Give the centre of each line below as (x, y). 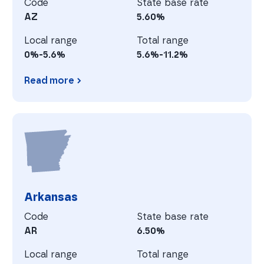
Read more (49, 80)
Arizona (30, 108)
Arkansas (51, 197)
